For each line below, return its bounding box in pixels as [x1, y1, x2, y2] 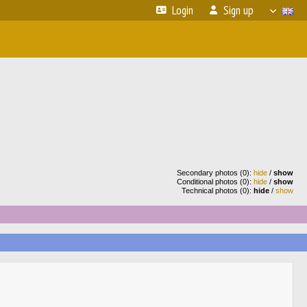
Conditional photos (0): [177, 177, 254, 186]
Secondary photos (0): [177, 169, 254, 177]
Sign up [223, 3, 254, 18]
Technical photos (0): [182, 186, 254, 195]
